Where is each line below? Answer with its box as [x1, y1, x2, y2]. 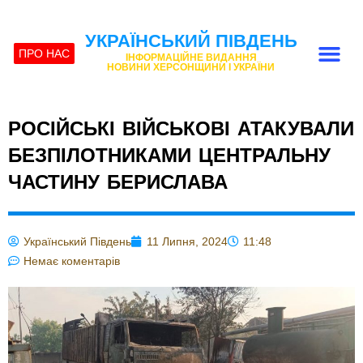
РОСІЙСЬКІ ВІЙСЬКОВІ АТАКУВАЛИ [8, 117, 354, 139]
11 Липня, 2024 [147, 235, 228, 248]
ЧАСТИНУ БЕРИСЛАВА [8, 171, 228, 193]
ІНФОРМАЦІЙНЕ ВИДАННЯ [125, 52, 257, 63]
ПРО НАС [19, 47, 70, 60]
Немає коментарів [23, 254, 120, 267]
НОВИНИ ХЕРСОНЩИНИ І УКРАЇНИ [107, 62, 275, 73]
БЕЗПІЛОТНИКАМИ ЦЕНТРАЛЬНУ [8, 144, 331, 166]
